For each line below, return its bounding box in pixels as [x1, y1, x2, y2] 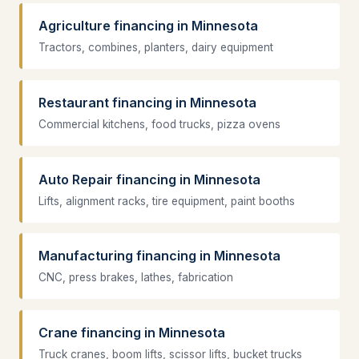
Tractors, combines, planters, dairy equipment [38, 41, 273, 54]
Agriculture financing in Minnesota [38, 18, 258, 34]
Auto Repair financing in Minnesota [38, 171, 260, 188]
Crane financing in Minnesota [38, 324, 225, 341]
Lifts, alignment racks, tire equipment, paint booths [38, 194, 295, 208]
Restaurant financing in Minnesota [38, 94, 256, 111]
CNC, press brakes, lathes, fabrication [38, 271, 233, 284]
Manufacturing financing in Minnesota [38, 248, 280, 264]
